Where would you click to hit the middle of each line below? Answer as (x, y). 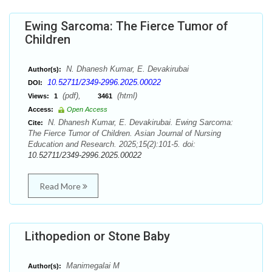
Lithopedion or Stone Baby (97, 236)
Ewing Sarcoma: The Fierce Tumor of (127, 26)
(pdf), (79, 96)
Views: (39, 96)
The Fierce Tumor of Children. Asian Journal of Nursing (124, 133)
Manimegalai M (92, 266)
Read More (61, 186)
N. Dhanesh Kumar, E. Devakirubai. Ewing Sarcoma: (139, 122)
